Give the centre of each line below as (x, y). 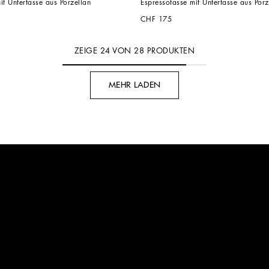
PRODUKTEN (170, 50)
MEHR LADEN (134, 85)
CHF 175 (156, 19)
